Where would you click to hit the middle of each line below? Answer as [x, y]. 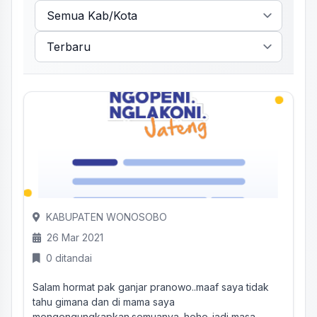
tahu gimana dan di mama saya [104, 302]
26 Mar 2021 [75, 237]
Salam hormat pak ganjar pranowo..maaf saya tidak [151, 287]
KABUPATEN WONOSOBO [106, 217]
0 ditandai [69, 258]
